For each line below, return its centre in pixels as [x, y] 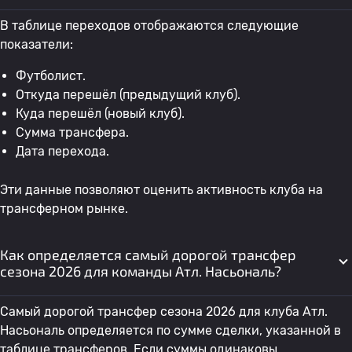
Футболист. [51, 76]
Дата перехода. [62, 151]
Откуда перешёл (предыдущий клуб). [128, 95]
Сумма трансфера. [72, 132]
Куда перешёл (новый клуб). [100, 114]
